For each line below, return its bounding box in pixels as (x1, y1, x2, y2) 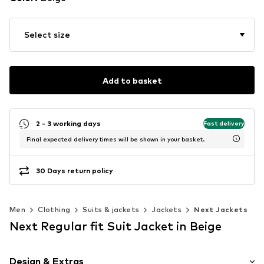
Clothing (38, 205, 71, 214)
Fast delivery (203, 119, 245, 127)
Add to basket (102, 75, 162, 85)
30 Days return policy (36, 166, 113, 175)
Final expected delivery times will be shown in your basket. (27, 136, 204, 143)
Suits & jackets (82, 205, 140, 214)
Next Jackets (194, 205, 248, 214)
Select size (24, 29, 70, 40)
